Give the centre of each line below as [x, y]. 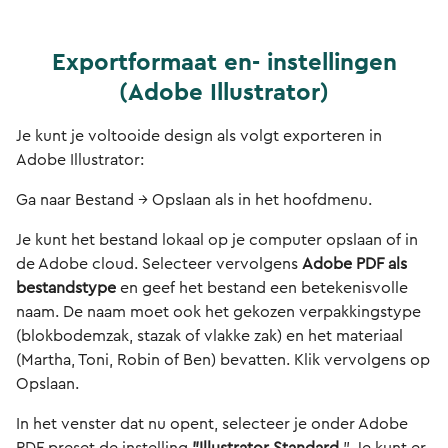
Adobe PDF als [354, 264]
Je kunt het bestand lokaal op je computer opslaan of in [217, 240]
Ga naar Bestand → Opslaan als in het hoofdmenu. [194, 200]
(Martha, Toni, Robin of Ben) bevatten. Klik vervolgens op [223, 360]
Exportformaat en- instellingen [224, 63]
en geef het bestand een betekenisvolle [262, 288]
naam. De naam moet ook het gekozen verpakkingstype [218, 312]
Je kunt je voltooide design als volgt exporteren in [199, 136]
